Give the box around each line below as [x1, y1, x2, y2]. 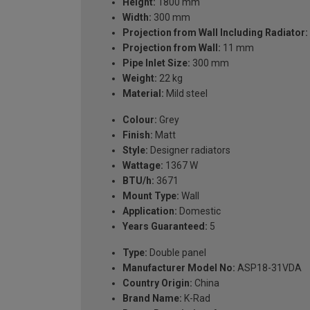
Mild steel [164, 87, 208, 99]
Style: [122, 144, 148, 156]
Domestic [177, 205, 221, 217]
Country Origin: [122, 277, 192, 289]
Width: [122, 11, 152, 23]
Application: [122, 205, 177, 217]
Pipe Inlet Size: [122, 57, 190, 69]
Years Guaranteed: [122, 220, 208, 232]
